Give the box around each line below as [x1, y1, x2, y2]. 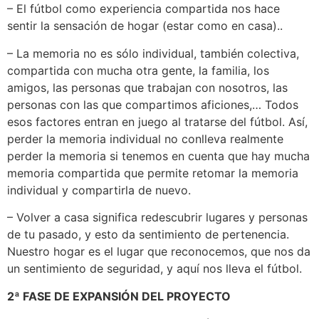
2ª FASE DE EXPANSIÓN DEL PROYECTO [7, 288, 234, 303]
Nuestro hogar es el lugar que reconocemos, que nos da [7, 244, 310, 259]
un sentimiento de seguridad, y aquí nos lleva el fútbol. [7, 261, 302, 276]
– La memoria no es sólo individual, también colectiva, [7, 46, 299, 61]
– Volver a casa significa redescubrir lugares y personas [7, 210, 308, 225]
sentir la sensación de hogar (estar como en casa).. [7, 19, 283, 33]
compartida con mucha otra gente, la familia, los [7, 63, 269, 78]
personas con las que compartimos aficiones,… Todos [7, 97, 298, 112]
